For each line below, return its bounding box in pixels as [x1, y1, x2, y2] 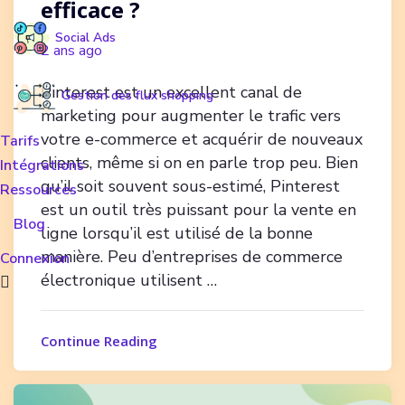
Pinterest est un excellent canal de [41, 80, 302, 103]
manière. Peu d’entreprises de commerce [41, 245, 343, 268]
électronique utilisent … [41, 268, 217, 291]
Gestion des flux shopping [61, 87, 213, 105]
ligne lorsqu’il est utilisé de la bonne [41, 221, 313, 244]
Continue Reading [41, 331, 157, 350]
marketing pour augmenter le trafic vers [41, 104, 341, 127]
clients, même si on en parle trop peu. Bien [41, 151, 358, 174]
